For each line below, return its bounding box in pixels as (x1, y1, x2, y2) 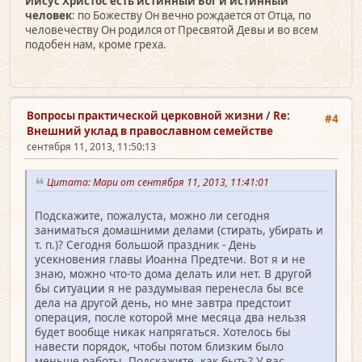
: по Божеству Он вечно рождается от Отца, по (72, 7, 311, 23)
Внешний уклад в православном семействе (27, 124, 273, 139)
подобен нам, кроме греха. (25, 36, 166, 52)
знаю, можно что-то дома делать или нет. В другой (35, 266, 312, 282)
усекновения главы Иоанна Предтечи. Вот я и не (35, 251, 305, 267)
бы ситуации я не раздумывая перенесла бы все (35, 280, 304, 297)
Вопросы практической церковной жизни (27, 108, 263, 124)
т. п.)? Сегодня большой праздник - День (35, 237, 256, 253)
